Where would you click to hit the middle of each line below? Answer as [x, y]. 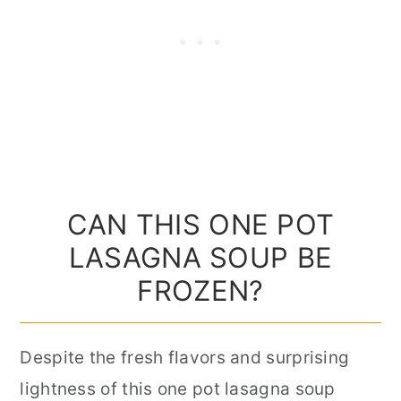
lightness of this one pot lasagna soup [178, 388]
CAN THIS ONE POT [200, 224]
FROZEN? [200, 290]
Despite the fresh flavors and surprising [185, 357]
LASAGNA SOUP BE [200, 257]
